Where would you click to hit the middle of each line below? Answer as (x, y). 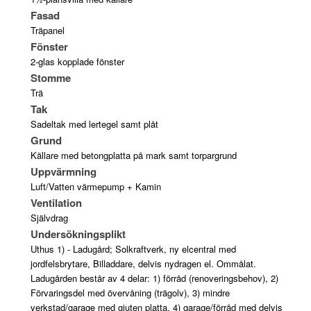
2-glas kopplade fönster (77, 61)
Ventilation (56, 202)
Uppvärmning (63, 171)
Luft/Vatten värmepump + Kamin (95, 186)
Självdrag (49, 217)
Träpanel (47, 30)
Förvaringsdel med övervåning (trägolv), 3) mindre (130, 292)
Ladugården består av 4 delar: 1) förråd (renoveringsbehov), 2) (154, 278)
